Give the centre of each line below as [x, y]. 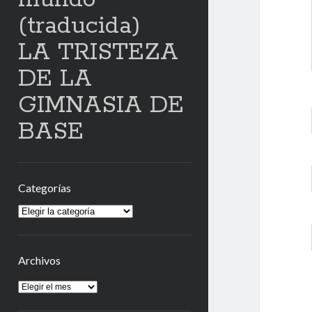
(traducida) [79, 26]
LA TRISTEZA [98, 53]
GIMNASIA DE [101, 106]
